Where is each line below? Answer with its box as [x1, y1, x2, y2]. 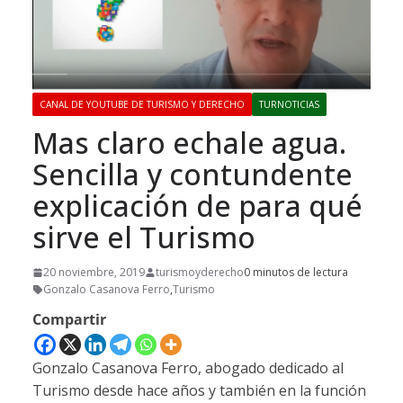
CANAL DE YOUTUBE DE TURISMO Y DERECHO [40, 98, 245, 112]
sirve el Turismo [32, 218, 255, 257]
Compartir [32, 309, 106, 330]
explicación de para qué [32, 186, 363, 226]
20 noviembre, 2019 [43, 264, 145, 281]
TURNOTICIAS [259, 98, 319, 112]
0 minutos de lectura [244, 264, 348, 281]
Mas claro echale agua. [32, 123, 346, 163]
